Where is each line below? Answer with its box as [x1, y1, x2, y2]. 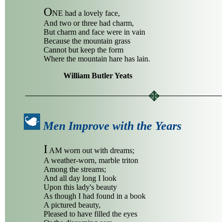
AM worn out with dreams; [48, 146, 134, 155]
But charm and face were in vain [44, 28, 145, 37]
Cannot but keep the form [44, 46, 123, 55]
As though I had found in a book [44, 192, 146, 201]
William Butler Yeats [63, 71, 132, 80]
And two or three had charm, [44, 19, 134, 28]
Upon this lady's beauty [44, 183, 117, 192]
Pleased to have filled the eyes [44, 210, 137, 219]
